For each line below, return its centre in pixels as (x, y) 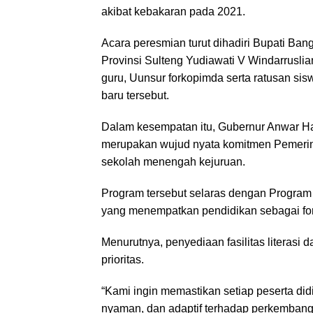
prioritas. (123, 259)
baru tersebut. (135, 95)
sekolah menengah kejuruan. (173, 161)
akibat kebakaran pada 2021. (173, 11)
